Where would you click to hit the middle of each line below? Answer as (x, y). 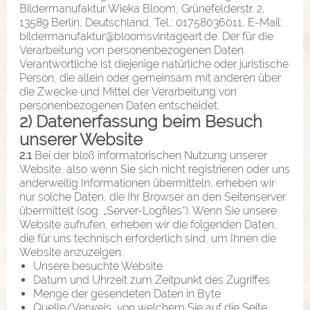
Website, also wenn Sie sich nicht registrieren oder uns (155, 169)
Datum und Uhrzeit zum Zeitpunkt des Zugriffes (152, 280)
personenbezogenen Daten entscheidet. (119, 105)
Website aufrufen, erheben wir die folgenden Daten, (148, 224)
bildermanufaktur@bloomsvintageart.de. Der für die (146, 36)
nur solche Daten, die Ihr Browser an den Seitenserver (153, 197)
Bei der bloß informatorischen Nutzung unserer (149, 155)
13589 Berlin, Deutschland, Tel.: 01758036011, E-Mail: (151, 22)
